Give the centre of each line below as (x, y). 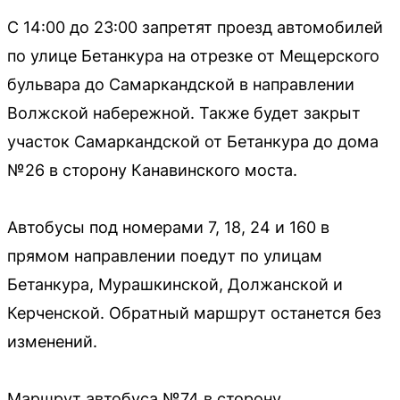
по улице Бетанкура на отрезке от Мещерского (193, 55)
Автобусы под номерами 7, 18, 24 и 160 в (168, 227)
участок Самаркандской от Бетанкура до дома (193, 141)
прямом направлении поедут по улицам (165, 255)
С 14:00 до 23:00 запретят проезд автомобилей (195, 27)
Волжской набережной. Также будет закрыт (184, 112)
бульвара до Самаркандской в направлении (181, 84)
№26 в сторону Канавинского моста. (152, 170)
